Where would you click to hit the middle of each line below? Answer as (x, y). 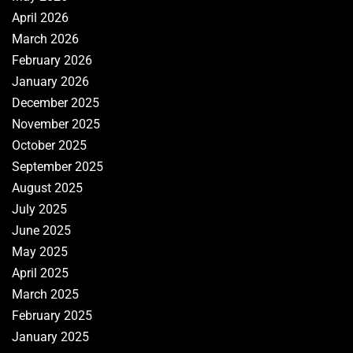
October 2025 (49, 146)
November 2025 (56, 124)
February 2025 (52, 316)
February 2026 (52, 61)
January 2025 (50, 337)
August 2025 (47, 188)
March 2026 (45, 39)
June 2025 (41, 231)
